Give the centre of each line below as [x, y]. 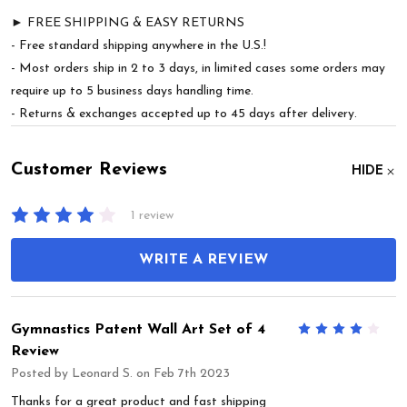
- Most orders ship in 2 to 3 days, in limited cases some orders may [198, 69]
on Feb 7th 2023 [181, 373]
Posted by [41, 373]
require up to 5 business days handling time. [132, 92]
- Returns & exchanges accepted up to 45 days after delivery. [184, 114]
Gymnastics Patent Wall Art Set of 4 [138, 329]
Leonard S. [102, 373]
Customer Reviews [89, 170]
